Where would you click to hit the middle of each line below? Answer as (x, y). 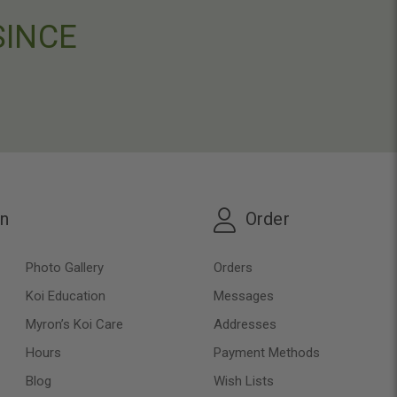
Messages (244, 296)
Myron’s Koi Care (74, 324)
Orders (233, 267)
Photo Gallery (64, 267)
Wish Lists (244, 381)
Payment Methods (267, 352)
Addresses (245, 324)
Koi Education (65, 296)
